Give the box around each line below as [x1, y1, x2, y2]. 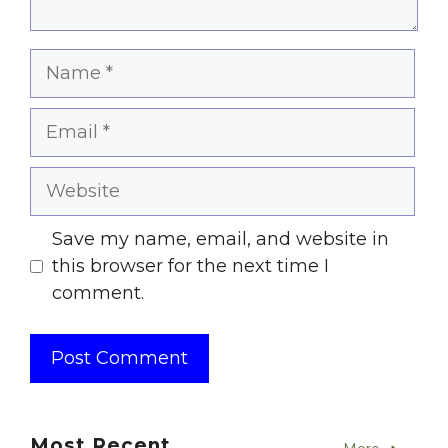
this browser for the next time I [52, 255, 329, 278]
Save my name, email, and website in [52, 228, 389, 251]
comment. [52, 282, 144, 305]
